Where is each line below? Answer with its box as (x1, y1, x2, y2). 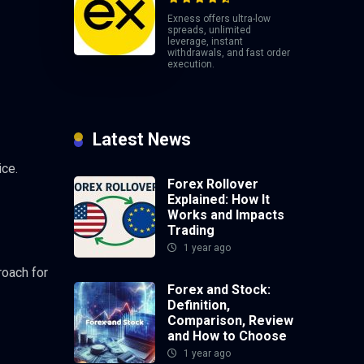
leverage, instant (167, 35, 243, 47)
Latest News (93, 129, 191, 150)
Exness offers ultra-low (167, 12, 271, 24)
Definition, (167, 297, 230, 314)
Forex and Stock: (167, 282, 271, 298)
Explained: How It (167, 192, 270, 208)
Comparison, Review (167, 313, 293, 329)
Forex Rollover (167, 176, 258, 193)
